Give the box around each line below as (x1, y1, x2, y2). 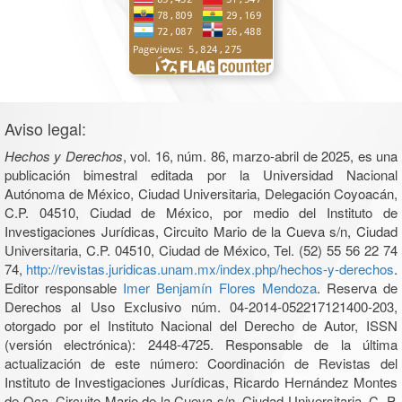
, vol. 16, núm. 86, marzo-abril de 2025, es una (122, 146, 398, 166)
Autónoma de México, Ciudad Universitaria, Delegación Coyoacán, (4, 184, 398, 204)
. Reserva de (316, 278, 398, 298)
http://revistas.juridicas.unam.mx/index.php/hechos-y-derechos (26, 259, 394, 279)
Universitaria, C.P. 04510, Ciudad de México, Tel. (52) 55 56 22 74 (4, 240, 398, 260)
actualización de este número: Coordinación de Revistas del (4, 354, 398, 373)
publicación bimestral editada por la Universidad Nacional (4, 165, 398, 185)
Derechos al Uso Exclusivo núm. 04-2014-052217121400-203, (4, 297, 398, 317)
